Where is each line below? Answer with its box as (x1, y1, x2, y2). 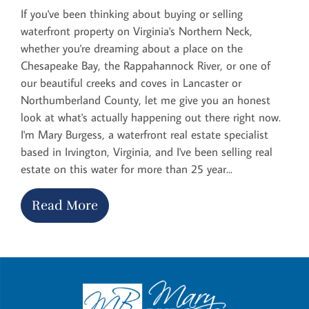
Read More (32, 197, 98, 213)
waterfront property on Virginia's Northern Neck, (21, 23, 252, 39)
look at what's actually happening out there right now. (21, 109, 281, 125)
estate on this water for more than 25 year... (21, 161, 232, 177)
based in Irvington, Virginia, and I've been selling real (21, 143, 272, 159)
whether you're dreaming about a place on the (21, 40, 243, 56)
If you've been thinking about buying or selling (21, 6, 243, 21)
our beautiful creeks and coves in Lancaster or (21, 74, 241, 90)
